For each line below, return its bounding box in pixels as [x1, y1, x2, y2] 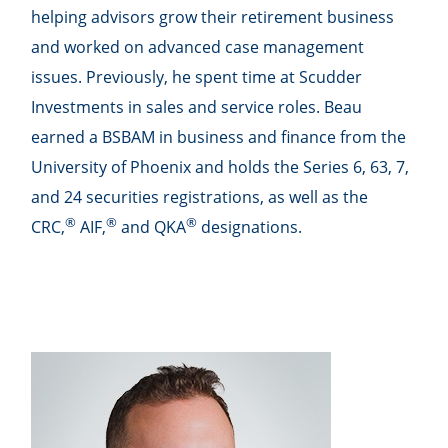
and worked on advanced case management [31, 36, 365, 59]
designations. [197, 216, 303, 239]
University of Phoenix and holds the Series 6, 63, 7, [31, 156, 410, 179]
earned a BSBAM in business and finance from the [31, 126, 407, 149]
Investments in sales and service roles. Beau [31, 96, 363, 119]
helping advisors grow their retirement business [31, 6, 395, 29]
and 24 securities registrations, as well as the [31, 186, 369, 209]
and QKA [117, 216, 187, 239]
